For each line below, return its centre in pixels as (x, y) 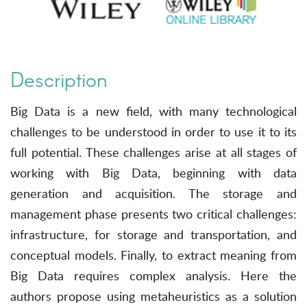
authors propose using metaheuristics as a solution (153, 296)
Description (59, 79)
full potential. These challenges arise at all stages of (153, 152)
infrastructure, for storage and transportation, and (153, 234)
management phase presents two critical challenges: (153, 213)
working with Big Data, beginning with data (153, 172)
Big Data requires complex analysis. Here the (153, 275)
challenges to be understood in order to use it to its (153, 131)
